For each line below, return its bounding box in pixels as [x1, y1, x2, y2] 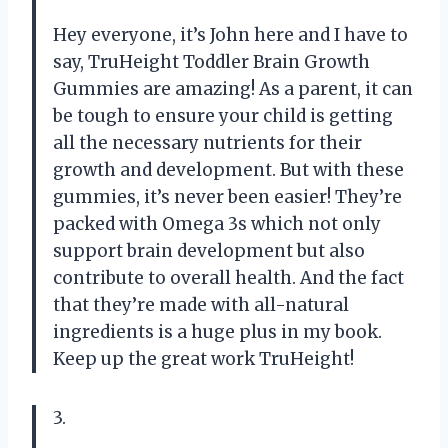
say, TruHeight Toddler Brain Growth [53, 51, 370, 74]
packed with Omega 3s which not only [53, 213, 381, 236]
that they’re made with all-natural [53, 294, 349, 317]
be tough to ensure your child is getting [53, 105, 393, 128]
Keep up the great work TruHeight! [53, 348, 354, 371]
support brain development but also [53, 240, 365, 263]
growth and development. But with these [53, 159, 404, 182]
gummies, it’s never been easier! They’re [53, 186, 402, 209]
